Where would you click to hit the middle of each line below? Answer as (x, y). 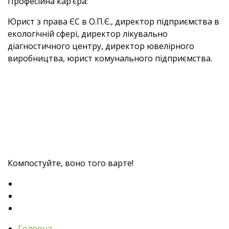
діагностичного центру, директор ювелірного (101, 46)
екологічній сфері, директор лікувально (88, 33)
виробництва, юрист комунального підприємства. (110, 58)
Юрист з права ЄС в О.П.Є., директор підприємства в (113, 21)
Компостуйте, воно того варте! (71, 163)
